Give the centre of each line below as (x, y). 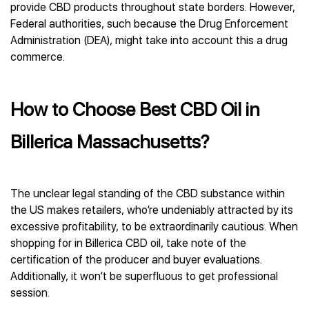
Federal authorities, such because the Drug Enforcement (149, 24)
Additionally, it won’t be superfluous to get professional (144, 276)
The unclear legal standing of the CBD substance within (148, 193)
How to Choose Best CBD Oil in (135, 109)
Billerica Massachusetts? (110, 142)
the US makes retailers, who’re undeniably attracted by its (152, 210)
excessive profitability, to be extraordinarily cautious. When (154, 227)
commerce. (38, 57)
